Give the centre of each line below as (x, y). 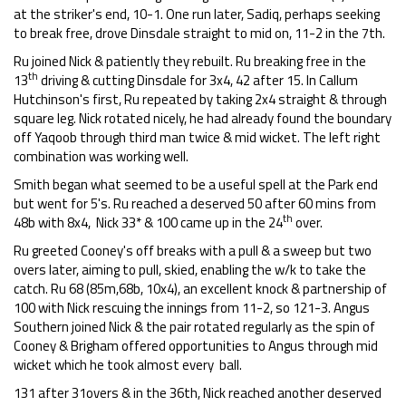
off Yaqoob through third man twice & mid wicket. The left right (197, 137)
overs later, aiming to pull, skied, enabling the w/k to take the (190, 270)
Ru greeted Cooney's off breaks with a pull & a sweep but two (193, 251)
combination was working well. (101, 156)
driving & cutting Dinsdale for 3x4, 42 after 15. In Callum (198, 80)
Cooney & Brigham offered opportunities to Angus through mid (196, 346)
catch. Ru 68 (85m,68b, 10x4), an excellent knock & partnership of (200, 289)
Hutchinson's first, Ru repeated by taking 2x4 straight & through (200, 99)
